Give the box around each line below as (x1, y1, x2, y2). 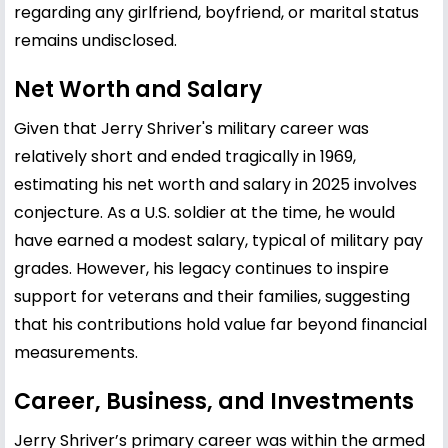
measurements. (14, 340, 138, 364)
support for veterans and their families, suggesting (14, 284, 410, 308)
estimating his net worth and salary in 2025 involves (14, 172, 417, 196)
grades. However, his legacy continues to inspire (14, 256, 389, 280)
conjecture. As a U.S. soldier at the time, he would (14, 200, 395, 224)
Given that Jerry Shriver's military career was (14, 116, 369, 140)
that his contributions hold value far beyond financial (14, 312, 427, 336)
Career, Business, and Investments (14, 385, 414, 417)
